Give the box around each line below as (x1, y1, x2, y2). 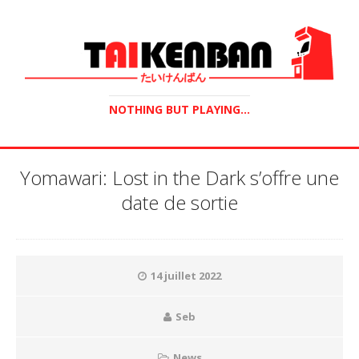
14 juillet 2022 (151, 268, 221, 283)
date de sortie (121, 188, 238, 216)
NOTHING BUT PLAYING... (109, 101, 250, 117)
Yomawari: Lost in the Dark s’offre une (20, 163, 339, 191)
